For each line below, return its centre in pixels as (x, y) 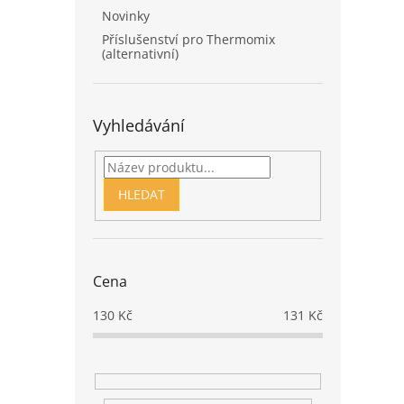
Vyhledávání (139, 125)
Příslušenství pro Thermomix (188, 39)
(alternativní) (140, 54)
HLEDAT (141, 194)
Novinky (126, 16)
